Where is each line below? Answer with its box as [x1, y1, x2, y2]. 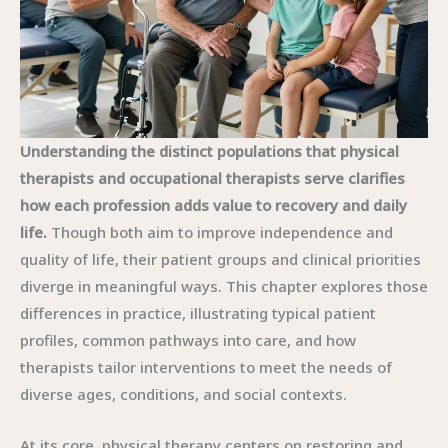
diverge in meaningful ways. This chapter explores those [20, 276, 428, 296]
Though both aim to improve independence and [47, 222, 393, 242]
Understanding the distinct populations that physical [20, 141, 399, 161]
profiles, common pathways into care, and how [20, 330, 356, 350]
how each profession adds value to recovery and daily [20, 195, 407, 215]
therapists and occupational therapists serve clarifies [20, 168, 405, 188]
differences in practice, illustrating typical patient [20, 303, 376, 323]
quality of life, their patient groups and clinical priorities [20, 249, 421, 269]
